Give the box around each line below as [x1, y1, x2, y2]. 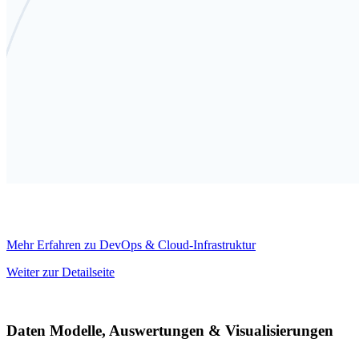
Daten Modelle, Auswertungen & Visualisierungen [6, 321, 333, 339]
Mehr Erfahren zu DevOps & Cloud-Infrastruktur [6, 238, 256, 252]
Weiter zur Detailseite [6, 265, 115, 280]
